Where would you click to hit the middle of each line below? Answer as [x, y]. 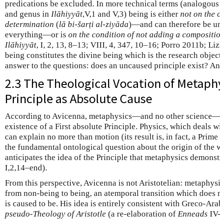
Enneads [193, 214]
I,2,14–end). [26, 168]
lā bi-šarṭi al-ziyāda [94, 25]
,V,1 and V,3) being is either [131, 14]
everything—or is [37, 35]
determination [29, 25]
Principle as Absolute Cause [79, 99]
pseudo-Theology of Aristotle [55, 214]
